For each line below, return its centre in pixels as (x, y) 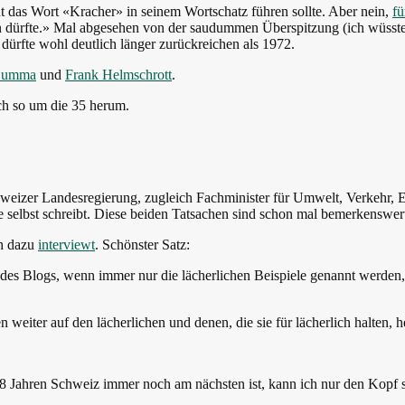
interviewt (66, 244)
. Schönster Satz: (142, 244)
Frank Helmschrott (118, 74)
